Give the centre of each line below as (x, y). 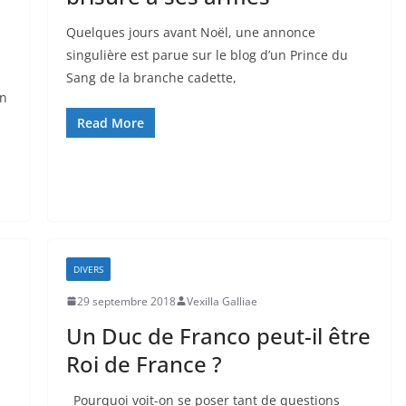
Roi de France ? (144, 363)
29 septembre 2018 (126, 301)
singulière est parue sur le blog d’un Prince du (207, 54)
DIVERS (88, 269)
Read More (110, 122)
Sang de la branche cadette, (151, 77)
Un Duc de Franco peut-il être (218, 335)
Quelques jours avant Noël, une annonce (190, 32)
